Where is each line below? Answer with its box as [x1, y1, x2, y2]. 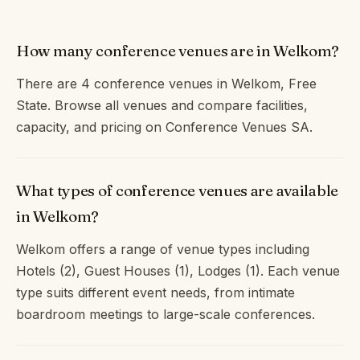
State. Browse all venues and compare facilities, [16, 96, 308, 113]
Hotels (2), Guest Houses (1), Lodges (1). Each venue [16, 262, 340, 279]
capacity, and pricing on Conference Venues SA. [16, 118, 313, 135]
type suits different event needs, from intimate [16, 284, 295, 301]
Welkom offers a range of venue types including [16, 240, 309, 257]
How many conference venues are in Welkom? [16, 40, 340, 60]
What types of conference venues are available [16, 180, 339, 200]
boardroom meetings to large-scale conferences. [16, 305, 315, 322]
